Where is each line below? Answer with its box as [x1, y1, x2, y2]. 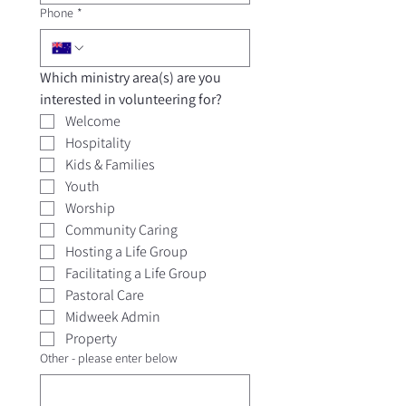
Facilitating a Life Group [65, 264, 207, 283]
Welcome [65, 111, 121, 130]
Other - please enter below [40, 350, 178, 366]
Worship [65, 198, 115, 217]
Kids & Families [65, 155, 155, 174]
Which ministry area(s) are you [40, 68, 221, 87]
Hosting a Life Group [65, 242, 188, 261]
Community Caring [65, 220, 178, 239]
